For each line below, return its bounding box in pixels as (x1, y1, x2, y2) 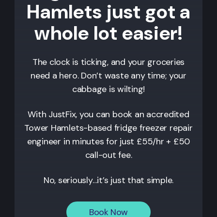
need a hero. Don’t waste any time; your (31, 69, 186, 81)
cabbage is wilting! (72, 83, 145, 95)
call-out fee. (85, 149, 132, 161)
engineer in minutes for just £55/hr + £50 (27, 135, 190, 147)
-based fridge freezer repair (83, 122, 193, 134)
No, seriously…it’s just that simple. (43, 174, 174, 186)
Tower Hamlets (24, 122, 84, 134)
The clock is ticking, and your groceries (32, 56, 185, 68)
